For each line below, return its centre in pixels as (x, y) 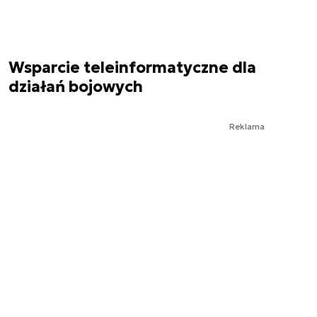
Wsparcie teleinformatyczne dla (132, 68)
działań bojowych (76, 87)
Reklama (247, 127)
